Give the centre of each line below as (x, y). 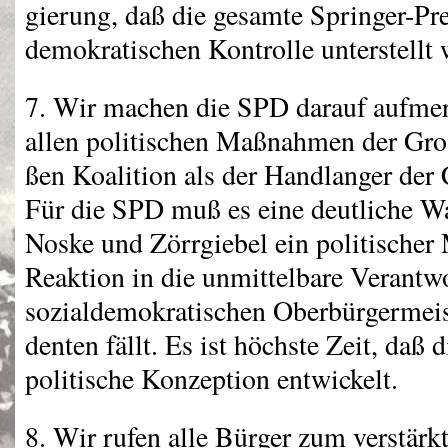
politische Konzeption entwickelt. (211, 378)
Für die (68, 208)
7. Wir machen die (131, 106)
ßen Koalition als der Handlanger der (233, 174)
